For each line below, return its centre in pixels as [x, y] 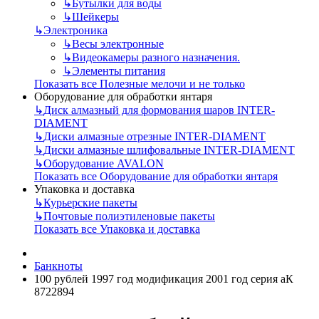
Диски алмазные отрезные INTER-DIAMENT [155, 136]
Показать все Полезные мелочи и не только [140, 83]
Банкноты [58, 266]
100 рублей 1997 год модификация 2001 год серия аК [164, 278]
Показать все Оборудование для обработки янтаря [156, 176]
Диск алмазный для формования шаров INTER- [159, 110]
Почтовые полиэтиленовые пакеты [129, 216]
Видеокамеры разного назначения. [156, 57]
